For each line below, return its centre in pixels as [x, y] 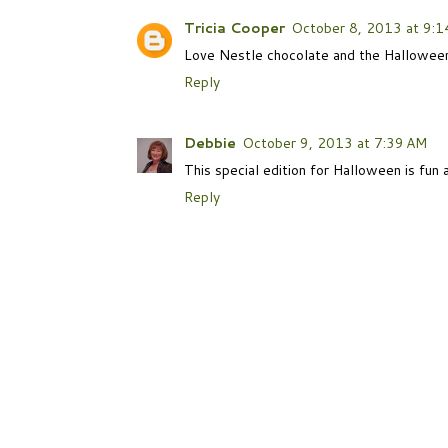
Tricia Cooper [234, 28]
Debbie [210, 142]
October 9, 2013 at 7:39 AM [334, 142]
